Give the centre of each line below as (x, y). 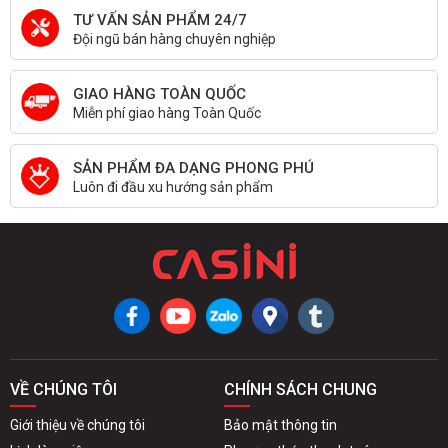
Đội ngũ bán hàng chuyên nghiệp (174, 39)
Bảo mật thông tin (280, 425)
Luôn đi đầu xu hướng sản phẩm (173, 187)
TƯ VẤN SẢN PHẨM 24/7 (160, 20)
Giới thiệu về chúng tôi (77, 425)
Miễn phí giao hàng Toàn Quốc (167, 113)
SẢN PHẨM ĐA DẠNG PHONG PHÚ (193, 168)
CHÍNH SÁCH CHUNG (300, 389)
